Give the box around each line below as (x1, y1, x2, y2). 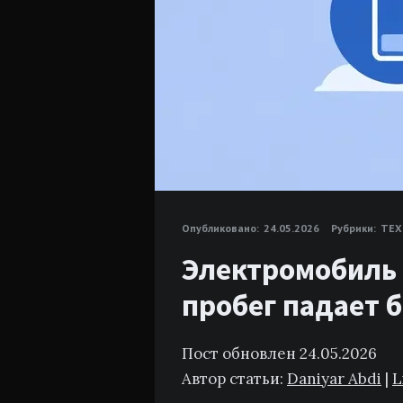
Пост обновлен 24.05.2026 (182, 344, 377, 363)
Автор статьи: (182, 369, 287, 389)
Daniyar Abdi (287, 369, 381, 389)
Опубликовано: (182, 221, 259, 235)
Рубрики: (331, 221, 376, 235)
